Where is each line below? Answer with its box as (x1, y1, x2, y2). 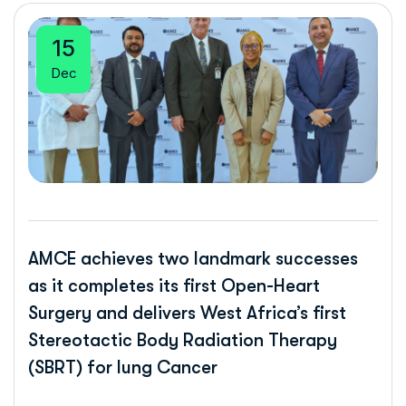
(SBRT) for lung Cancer (28, 357, 217, 379)
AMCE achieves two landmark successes (28, 248, 358, 270)
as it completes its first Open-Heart (28, 275, 320, 297)
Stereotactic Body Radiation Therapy (28, 330, 337, 352)
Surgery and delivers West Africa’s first (28, 303, 346, 324)
